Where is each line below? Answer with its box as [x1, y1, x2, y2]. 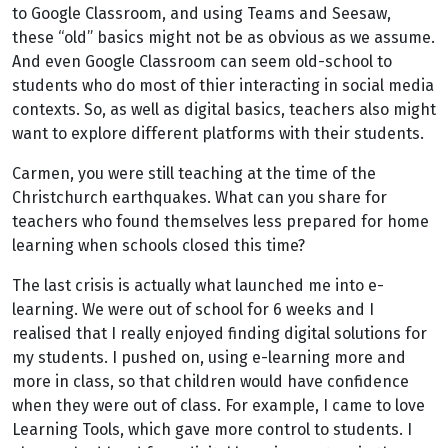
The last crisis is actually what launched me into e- [12, 276, 384, 295]
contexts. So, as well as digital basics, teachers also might [12, 100, 436, 119]
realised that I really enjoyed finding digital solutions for [12, 324, 427, 343]
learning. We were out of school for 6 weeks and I [12, 300, 374, 319]
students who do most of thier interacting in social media [12, 76, 434, 95]
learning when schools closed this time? [12, 236, 305, 255]
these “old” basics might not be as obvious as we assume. [12, 28, 435, 47]
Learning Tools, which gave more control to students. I [12, 420, 412, 439]
